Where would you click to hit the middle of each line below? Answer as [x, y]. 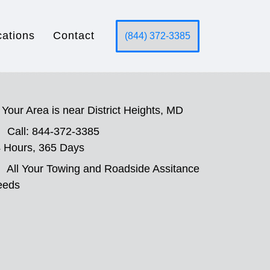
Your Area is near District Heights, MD [93, 110]
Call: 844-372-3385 [53, 131]
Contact [74, 36]
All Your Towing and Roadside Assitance [103, 169]
